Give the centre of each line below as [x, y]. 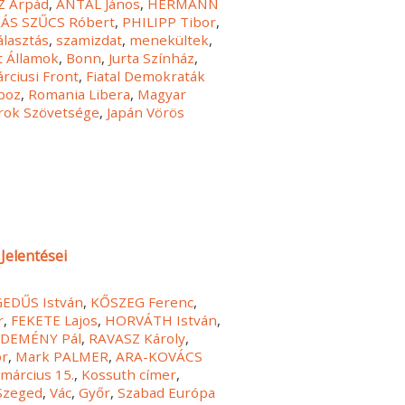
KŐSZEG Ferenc [142, 301]
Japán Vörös [146, 113]
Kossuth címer [129, 374]
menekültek [170, 40]
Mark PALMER [62, 356]
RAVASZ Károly [137, 338]
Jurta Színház [152, 58]
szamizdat [89, 40]
